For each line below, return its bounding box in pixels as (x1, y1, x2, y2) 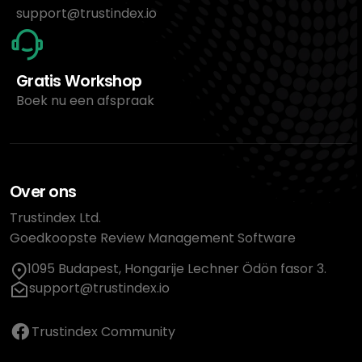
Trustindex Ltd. (10, 208, 101, 228)
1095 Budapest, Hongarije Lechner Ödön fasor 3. (27, 259, 327, 279)
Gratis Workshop (16, 70, 142, 93)
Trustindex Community (32, 322, 175, 341)
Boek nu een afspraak (16, 91, 154, 111)
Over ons (10, 181, 77, 204)
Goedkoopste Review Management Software (10, 229, 296, 248)
